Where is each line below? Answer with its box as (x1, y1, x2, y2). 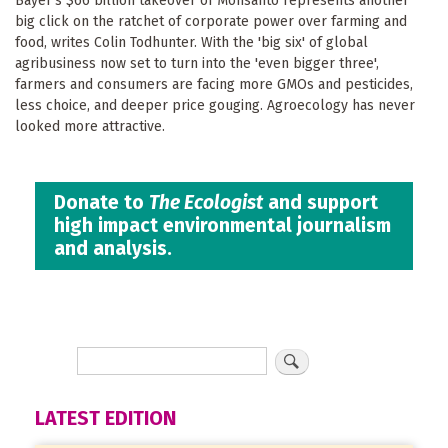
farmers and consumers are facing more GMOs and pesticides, (15, 75, 413, 93)
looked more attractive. (15, 117, 165, 135)
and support (263, 191, 379, 215)
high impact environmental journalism (54, 214, 392, 238)
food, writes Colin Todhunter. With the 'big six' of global (15, 33, 368, 51)
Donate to (54, 191, 150, 215)
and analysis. (54, 237, 173, 261)
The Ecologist (149, 191, 264, 215)
